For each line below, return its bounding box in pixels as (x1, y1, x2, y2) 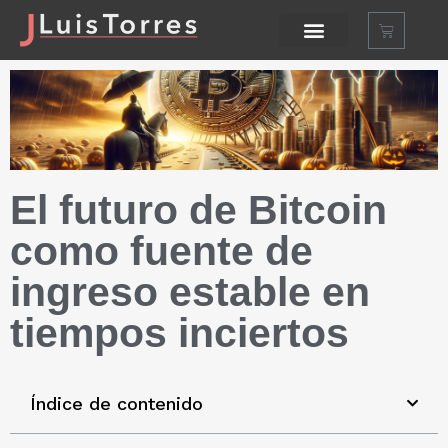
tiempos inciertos (10, 310, 349, 357)
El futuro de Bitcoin (10, 187, 387, 234)
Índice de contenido (30, 393, 203, 415)
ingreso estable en (10, 269, 370, 316)
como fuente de (10, 228, 313, 275)
